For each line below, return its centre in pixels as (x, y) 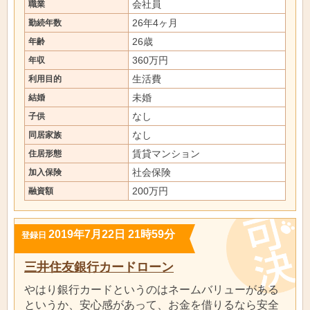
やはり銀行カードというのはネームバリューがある (152, 289)
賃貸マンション (166, 154)
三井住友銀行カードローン (99, 267)
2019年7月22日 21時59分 (112, 234)
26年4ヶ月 (155, 23)
